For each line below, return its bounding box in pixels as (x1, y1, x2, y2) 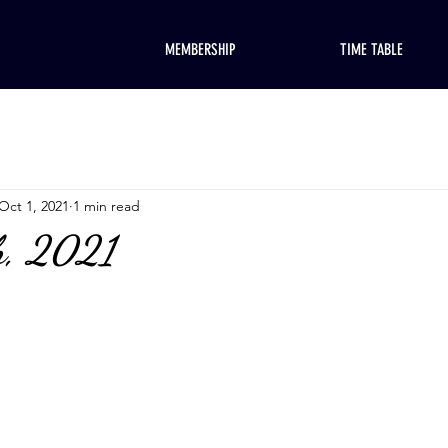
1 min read (73, 196, 140, 215)
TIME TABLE (340, 40, 403, 59)
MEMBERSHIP (165, 40, 236, 59)
